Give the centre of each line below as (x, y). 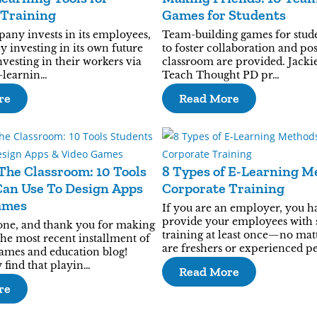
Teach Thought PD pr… (221, 75)
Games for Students (224, 15)
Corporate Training (223, 188)
